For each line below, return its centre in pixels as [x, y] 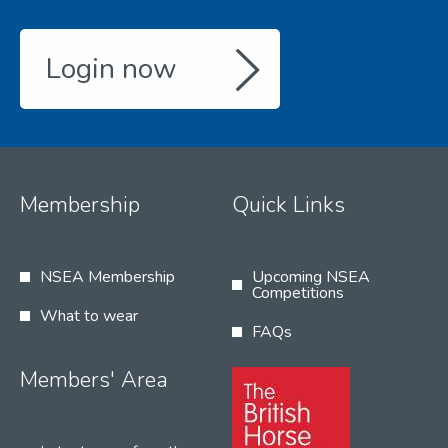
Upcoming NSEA [311, 277]
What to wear [89, 315]
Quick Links [288, 205]
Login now [111, 68]
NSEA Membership [107, 277]
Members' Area [94, 380]
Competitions [298, 293]
